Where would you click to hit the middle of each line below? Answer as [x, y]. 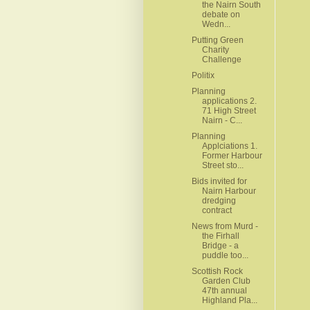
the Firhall [220, 236]
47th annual [224, 290]
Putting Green [217, 40]
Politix [203, 75]
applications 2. [229, 101]
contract [217, 210]
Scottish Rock [217, 271]
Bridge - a [220, 245]
